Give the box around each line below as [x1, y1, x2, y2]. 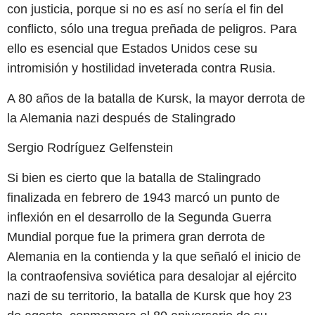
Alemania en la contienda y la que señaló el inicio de [7, 249, 301, 264]
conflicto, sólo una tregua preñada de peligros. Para [7, 22, 297, 37]
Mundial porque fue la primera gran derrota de [7, 229, 265, 244]
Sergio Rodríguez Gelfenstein [7, 141, 173, 155]
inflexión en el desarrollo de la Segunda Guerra [7, 210, 271, 224]
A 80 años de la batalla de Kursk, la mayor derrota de [7, 91, 305, 105]
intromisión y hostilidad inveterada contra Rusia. [7, 61, 276, 76]
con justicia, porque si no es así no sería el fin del [7, 2, 283, 17]
